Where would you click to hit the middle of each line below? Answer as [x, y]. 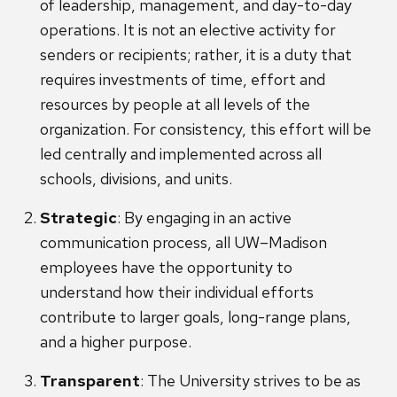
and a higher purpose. [116, 342]
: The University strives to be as [250, 381]
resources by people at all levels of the [175, 105]
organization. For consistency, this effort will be [206, 129]
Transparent [90, 381]
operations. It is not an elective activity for [188, 30]
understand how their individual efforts [177, 292]
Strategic [78, 218]
